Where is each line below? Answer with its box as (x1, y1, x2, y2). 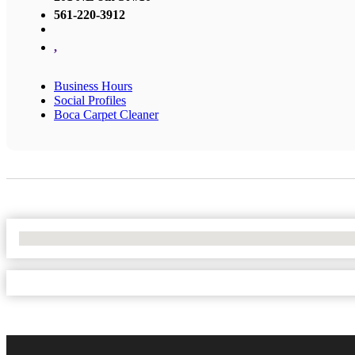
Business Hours (54, 79, 132, 94)
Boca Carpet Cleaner (54, 108, 158, 122)
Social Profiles (54, 94, 126, 108)
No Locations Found (19, 231, 123, 246)
